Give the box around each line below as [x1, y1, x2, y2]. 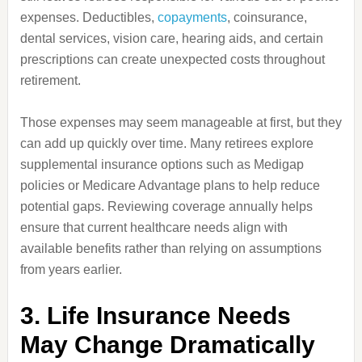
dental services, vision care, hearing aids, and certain [19, 32, 323, 45]
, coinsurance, [226, 11, 307, 24]
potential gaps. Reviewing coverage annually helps [19, 200, 313, 213]
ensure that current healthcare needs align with [19, 221, 288, 234]
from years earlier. [19, 263, 122, 276]
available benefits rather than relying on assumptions [19, 242, 322, 255]
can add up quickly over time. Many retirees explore [19, 137, 314, 150]
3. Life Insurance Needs [19, 302, 291, 329]
